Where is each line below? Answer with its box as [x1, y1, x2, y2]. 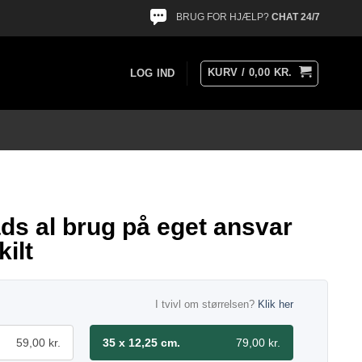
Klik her [258, 298, 293, 310]
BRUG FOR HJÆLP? [176, 11, 271, 23]
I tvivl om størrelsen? [155, 298, 258, 310]
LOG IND [129, 66, 175, 79]
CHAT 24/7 [271, 11, 320, 23]
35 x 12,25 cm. [103, 336, 180, 349]
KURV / [207, 65, 249, 78]
